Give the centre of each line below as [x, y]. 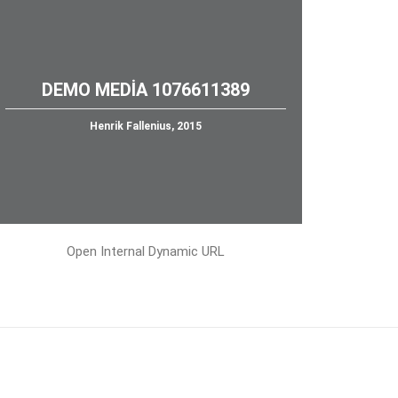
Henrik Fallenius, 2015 [146, 126]
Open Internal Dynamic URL [146, 252]
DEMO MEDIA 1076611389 [146, 90]
